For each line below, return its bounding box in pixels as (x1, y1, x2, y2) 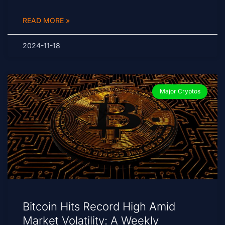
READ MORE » (23, 16, 70, 25)
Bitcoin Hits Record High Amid (23, 200, 175, 213)
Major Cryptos (159, 87, 200, 95)
